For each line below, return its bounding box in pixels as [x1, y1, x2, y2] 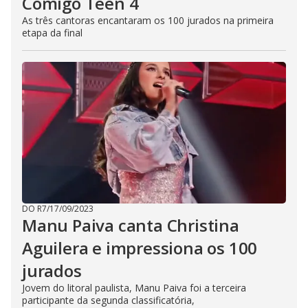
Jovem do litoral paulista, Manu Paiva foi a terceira [22, 281, 246, 294]
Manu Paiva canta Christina [22, 214, 239, 236]
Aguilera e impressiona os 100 [22, 236, 258, 259]
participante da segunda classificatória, [22, 294, 195, 307]
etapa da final [22, 26, 82, 39]
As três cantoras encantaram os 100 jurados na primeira [22, 14, 274, 27]
